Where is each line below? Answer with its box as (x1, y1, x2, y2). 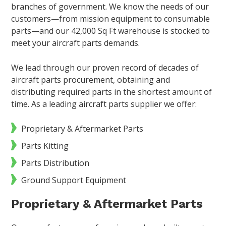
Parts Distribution (21, 157, 90, 169)
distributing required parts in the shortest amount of (11, 86, 212, 98)
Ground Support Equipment (21, 175, 127, 186)
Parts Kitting (21, 140, 71, 152)
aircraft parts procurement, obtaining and (11, 74, 171, 86)
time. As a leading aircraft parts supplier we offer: (11, 98, 197, 110)
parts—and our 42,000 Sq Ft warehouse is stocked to (11, 25, 210, 37)
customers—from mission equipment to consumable (11, 13, 210, 25)
